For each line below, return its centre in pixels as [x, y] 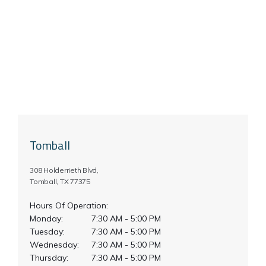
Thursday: [49, 258]
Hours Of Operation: [69, 205]
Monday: [46, 218]
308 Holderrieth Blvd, [64, 170]
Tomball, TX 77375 [60, 181]
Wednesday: [54, 245]
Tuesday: [47, 232]
